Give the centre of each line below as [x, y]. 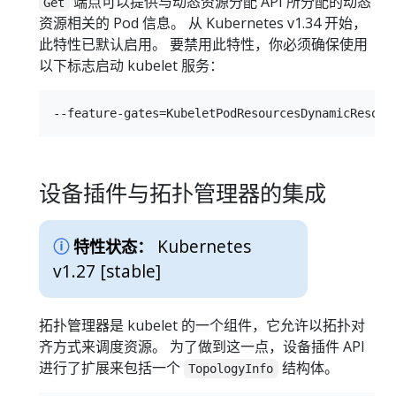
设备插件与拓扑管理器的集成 [183, 192]
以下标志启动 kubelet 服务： [131, 65]
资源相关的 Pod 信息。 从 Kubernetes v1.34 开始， [203, 23]
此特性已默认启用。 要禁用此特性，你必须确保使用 [203, 44]
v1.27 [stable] [107, 271]
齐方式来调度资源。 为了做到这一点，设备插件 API [202, 347]
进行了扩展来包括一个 [111, 368]
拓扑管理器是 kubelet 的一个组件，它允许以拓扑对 [202, 326]
